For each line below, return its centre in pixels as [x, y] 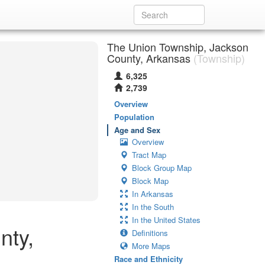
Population [134, 117]
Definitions [150, 233]
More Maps [151, 246]
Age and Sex [137, 130]
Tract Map [149, 155]
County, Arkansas [149, 58]
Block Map [150, 181]
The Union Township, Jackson [178, 47]
